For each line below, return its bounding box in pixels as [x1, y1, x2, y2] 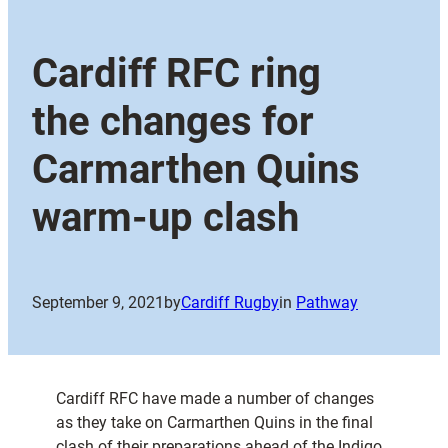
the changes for [32, 98, 314, 146]
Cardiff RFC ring [32, 50, 321, 98]
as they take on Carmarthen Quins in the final [56, 413, 373, 433]
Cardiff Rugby [181, 293, 279, 313]
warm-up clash [32, 194, 299, 242]
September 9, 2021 [32, 293, 164, 313]
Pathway [296, 293, 358, 313]
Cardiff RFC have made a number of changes [56, 389, 374, 409]
